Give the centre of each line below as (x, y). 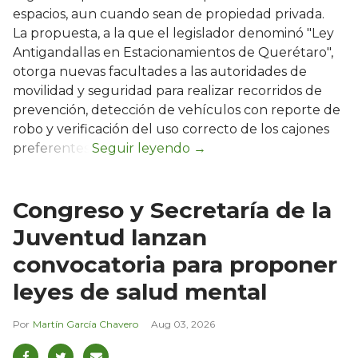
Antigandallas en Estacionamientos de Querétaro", (173, 53)
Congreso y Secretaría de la (172, 211)
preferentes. (52, 149)
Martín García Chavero (86, 324)
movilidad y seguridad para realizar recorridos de (167, 91)
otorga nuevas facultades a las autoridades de (160, 72)
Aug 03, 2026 (183, 324)
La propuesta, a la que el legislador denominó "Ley (173, 34)
